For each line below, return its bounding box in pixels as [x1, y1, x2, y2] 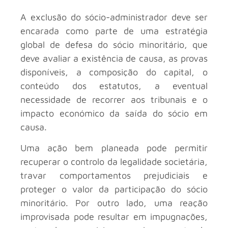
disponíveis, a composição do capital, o [20, 66, 208, 77]
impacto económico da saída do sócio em [20, 107, 208, 119]
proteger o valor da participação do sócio [20, 183, 208, 194]
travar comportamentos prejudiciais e [20, 169, 208, 181]
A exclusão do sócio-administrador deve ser [20, 11, 208, 22]
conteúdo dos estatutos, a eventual [20, 80, 208, 91]
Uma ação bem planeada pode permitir [20, 142, 208, 153]
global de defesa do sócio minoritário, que [20, 39, 208, 50]
